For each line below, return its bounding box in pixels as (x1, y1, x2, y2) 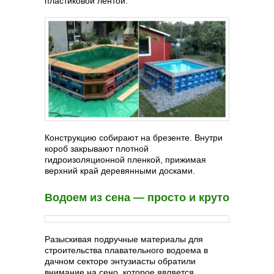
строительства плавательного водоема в (45, 245, 208, 256)
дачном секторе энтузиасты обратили (45, 256, 196, 267)
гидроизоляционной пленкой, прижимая (45, 155, 206, 165)
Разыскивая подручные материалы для (45, 234, 203, 245)
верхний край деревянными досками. (45, 166, 195, 176)
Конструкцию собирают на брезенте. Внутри (45, 133, 223, 143)
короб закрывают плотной (45, 144, 149, 154)
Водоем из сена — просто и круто (45, 191, 229, 204)
